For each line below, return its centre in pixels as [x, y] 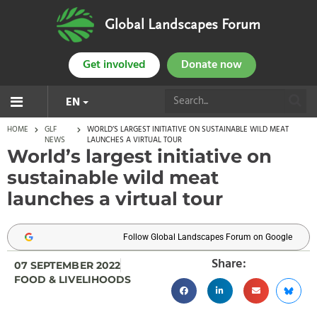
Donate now [211, 65]
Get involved [114, 65]
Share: [229, 264]
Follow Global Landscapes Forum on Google [208, 237]
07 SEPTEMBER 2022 [67, 265]
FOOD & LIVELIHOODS [73, 279]
